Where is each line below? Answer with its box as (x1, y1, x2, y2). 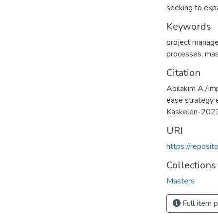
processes (166, 49, 201, 59)
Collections (166, 159, 216, 172)
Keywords (166, 20, 211, 33)
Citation (166, 66, 200, 79)
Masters (166, 176, 195, 186)
